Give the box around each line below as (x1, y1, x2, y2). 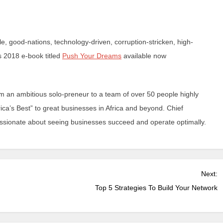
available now (121, 52, 166, 60)
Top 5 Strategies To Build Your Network (95, 184, 218, 192)
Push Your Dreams (62, 52, 121, 60)
